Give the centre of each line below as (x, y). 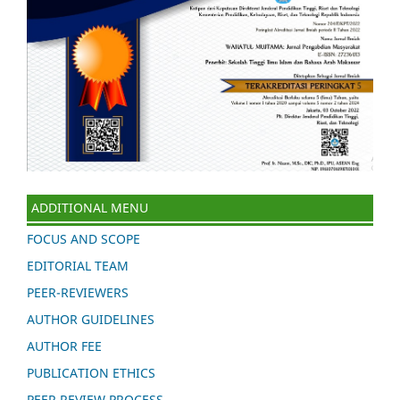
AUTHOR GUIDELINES (91, 319)
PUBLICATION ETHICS (91, 372)
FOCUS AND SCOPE (83, 238)
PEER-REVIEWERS (78, 292)
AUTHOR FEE (64, 346)
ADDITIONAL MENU (90, 207)
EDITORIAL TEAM (78, 265)
